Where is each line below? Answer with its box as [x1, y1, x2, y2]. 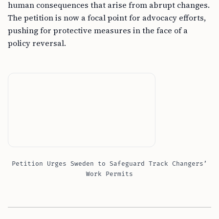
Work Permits [86, 170, 133, 178]
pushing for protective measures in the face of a [8, 25, 188, 36]
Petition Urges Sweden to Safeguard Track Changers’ [12, 160, 207, 168]
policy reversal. [8, 38, 66, 48]
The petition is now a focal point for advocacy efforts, [8, 12, 206, 23]
